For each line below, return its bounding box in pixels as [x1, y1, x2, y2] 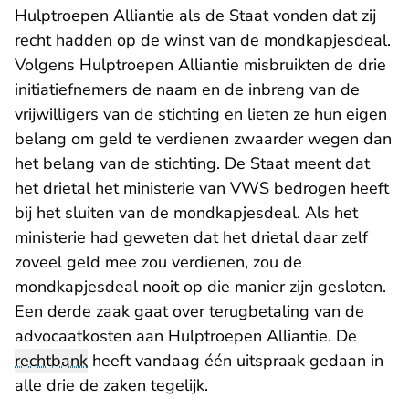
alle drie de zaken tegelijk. [15, 374, 208, 396]
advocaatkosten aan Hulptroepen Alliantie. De [15, 325, 357, 347]
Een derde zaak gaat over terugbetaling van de [15, 300, 364, 322]
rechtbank [15, 350, 88, 372]
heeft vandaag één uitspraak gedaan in [88, 350, 383, 372]
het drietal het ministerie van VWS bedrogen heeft [15, 177, 389, 199]
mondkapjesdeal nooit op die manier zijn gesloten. [15, 276, 386, 298]
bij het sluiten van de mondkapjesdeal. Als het [15, 202, 358, 224]
